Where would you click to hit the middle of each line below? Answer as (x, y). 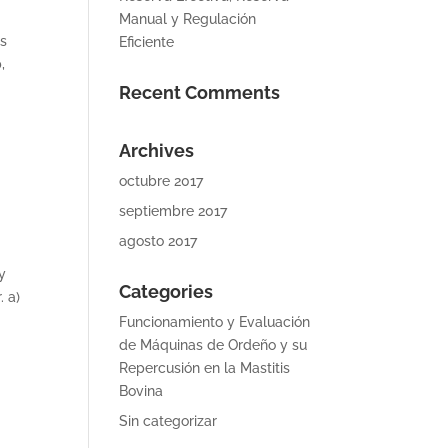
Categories (166, 291)
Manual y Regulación (188, 19)
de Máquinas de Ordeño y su (213, 345)
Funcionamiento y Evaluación (215, 322)
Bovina (141, 391)
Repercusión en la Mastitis (205, 368)
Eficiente (147, 42)
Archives (157, 150)
